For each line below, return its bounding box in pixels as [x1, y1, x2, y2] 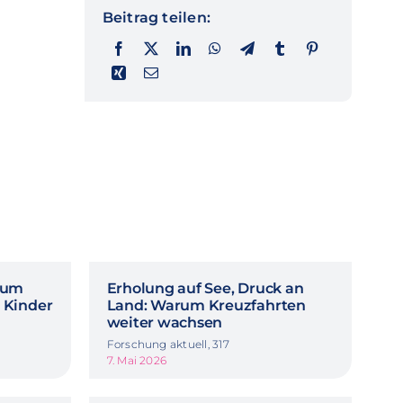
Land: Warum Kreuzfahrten [106, 296, 306, 314]
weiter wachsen [106, 313, 223, 331]
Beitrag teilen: [102, 9, 211, 26]
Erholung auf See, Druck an [106, 279, 304, 297]
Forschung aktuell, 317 [106, 336, 229, 351]
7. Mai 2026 [106, 353, 167, 367]
